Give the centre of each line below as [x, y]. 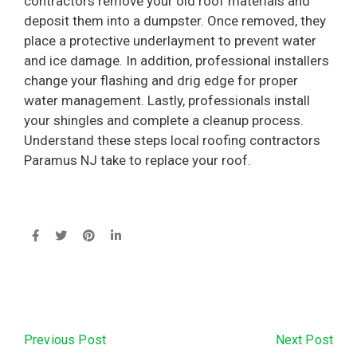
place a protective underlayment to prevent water [170, 41]
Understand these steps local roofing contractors [172, 141]
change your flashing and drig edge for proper [161, 81]
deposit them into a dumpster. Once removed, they [175, 21]
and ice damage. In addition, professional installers [177, 61]
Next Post [304, 339]
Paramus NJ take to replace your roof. [137, 161]
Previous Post [65, 340]
